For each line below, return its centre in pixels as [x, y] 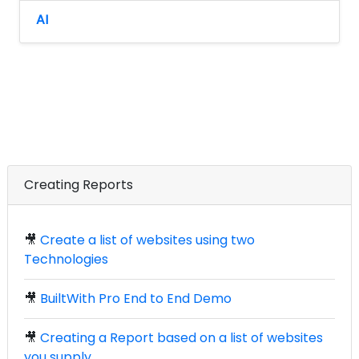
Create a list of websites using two [147, 240]
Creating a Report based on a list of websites [182, 338]
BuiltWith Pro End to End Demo [136, 299]
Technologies [66, 260]
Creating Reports [79, 185]
